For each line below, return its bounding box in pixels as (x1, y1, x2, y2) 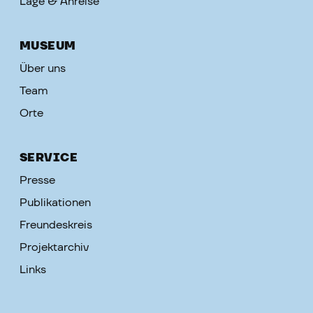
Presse (20, 175, 55, 186)
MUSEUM (20, 41, 76, 52)
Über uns (20, 63, 66, 74)
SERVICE (20, 152, 78, 163)
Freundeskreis (20, 219, 92, 231)
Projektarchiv (20, 242, 89, 253)
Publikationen (20, 197, 91, 208)
